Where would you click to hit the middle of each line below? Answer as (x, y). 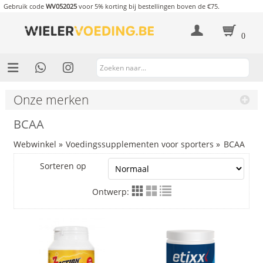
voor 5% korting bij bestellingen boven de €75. (148, 6)
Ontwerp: (112, 191)
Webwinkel (35, 144)
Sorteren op (63, 166)
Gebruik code (24, 6)
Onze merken (51, 100)
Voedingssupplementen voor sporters (140, 144)
